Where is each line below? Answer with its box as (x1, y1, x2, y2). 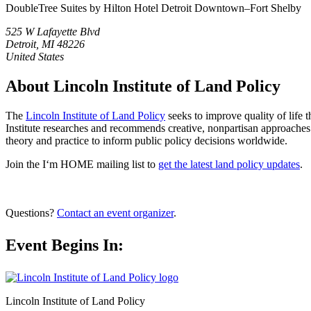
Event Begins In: (6, 235, 124, 254)
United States (6, 50, 64, 62)
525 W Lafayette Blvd (6, 25, 100, 37)
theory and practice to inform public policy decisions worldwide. (6, 134, 287, 146)
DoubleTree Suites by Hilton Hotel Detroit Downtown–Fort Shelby (6, 1, 301, 14)
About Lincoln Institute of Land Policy (6, 76, 280, 95)
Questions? (6, 206, 57, 219)
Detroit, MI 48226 (6, 37, 85, 50)
